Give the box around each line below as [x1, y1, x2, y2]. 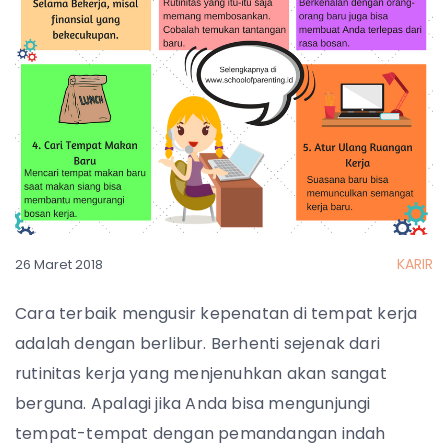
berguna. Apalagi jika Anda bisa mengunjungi [15, 392, 371, 415]
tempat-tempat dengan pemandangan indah [15, 422, 386, 445]
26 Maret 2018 [15, 255, 103, 274]
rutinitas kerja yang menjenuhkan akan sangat [15, 362, 387, 385]
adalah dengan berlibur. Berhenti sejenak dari [15, 332, 381, 355]
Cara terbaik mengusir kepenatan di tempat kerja [15, 302, 418, 325]
